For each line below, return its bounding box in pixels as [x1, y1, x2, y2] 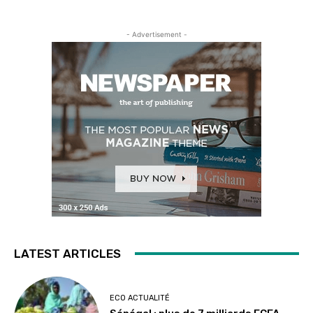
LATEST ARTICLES [14, 246, 121, 261]
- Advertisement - [126, 29, 187, 38]
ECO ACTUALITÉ [110, 293, 170, 303]
